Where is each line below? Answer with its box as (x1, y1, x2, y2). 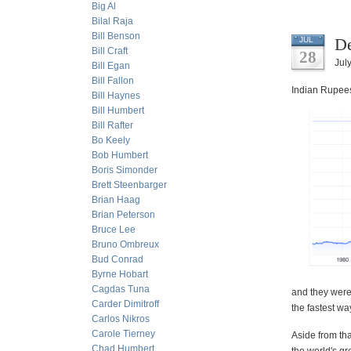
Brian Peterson (92, 209, 155, 220)
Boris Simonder (92, 165, 157, 175)
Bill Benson (92, 31, 140, 42)
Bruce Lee (92, 224, 136, 235)
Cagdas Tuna (92, 284, 150, 295)
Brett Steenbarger (92, 179, 167, 190)
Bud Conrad (92, 254, 143, 265)
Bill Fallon (92, 75, 134, 86)
